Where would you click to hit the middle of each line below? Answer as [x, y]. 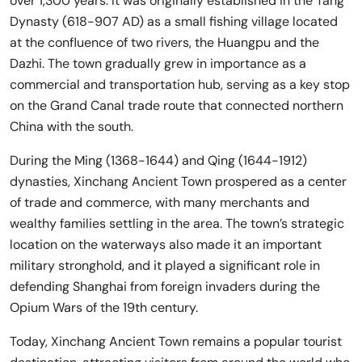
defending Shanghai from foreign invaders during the [165, 286]
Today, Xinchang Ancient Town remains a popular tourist [176, 341]
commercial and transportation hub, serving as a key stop [180, 84]
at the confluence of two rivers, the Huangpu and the [164, 42]
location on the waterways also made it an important [166, 244]
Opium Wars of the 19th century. [104, 307]
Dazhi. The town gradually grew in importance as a [158, 63]
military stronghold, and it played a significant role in [165, 265]
